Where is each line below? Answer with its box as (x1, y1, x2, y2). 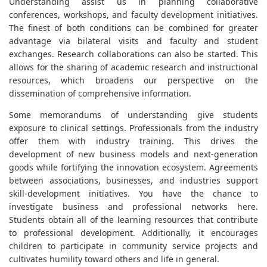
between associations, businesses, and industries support (9, 174, 258, 186)
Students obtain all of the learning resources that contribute (9, 213, 258, 225)
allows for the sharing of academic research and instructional (9, 61, 258, 73)
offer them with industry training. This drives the (9, 135, 258, 147)
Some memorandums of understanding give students (9, 108, 258, 120)
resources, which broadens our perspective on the (9, 74, 258, 86)
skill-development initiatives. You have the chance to (9, 187, 258, 199)
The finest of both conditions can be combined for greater (9, 21, 258, 33)
